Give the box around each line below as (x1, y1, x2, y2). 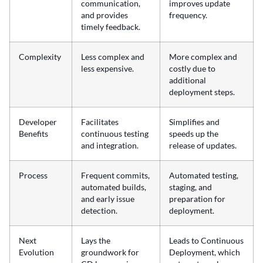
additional (169, 75, 206, 85)
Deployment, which (169, 247, 240, 257)
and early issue (81, 194, 134, 204)
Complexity (19, 52, 61, 62)
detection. (81, 205, 117, 215)
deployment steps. (169, 87, 235, 97)
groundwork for (81, 247, 139, 257)
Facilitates (81, 117, 119, 127)
